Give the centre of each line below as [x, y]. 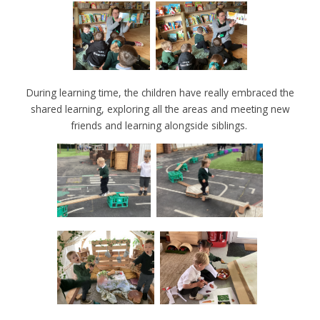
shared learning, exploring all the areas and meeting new [160, 109]
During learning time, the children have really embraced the [160, 92]
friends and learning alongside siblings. [160, 125]
